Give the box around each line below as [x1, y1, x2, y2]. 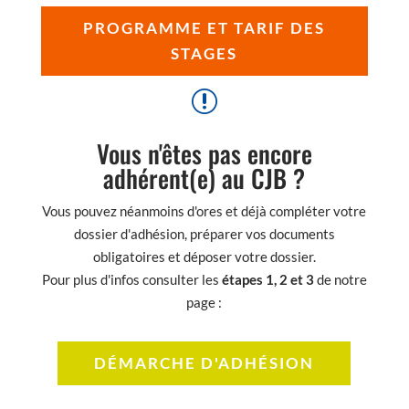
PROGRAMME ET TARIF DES [83, 17, 326, 37]
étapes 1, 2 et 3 [218, 270, 314, 288]
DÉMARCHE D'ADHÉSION [94, 352, 315, 372]
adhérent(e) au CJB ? [103, 159, 306, 196]
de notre [313, 270, 367, 288]
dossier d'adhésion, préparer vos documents [73, 225, 335, 242]
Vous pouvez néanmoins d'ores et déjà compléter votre [42, 202, 367, 219]
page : [186, 293, 223, 310]
